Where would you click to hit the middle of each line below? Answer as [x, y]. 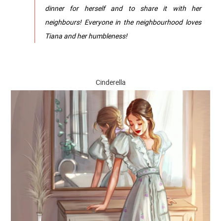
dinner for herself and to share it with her [123, 8]
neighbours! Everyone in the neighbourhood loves [123, 22]
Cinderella [110, 82]
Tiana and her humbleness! [86, 36]
